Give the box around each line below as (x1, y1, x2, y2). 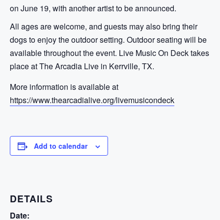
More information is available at (10, 81, 118, 92)
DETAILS (10, 192, 53, 205)
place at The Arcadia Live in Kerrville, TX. (10, 60, 154, 72)
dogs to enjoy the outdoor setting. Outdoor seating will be (10, 34, 207, 45)
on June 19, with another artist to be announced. (10, 2, 176, 14)
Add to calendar (34, 141, 87, 151)
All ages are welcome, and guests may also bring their (10, 21, 197, 32)
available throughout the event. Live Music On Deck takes (10, 47, 209, 58)
